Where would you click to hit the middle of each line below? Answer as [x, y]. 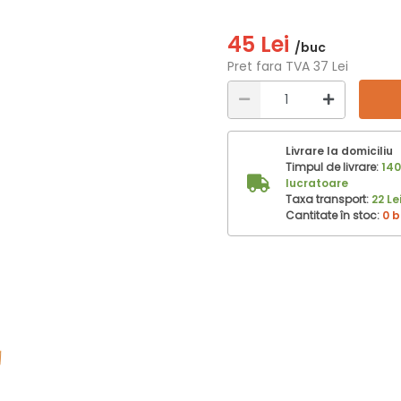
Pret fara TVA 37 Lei [288, 66]
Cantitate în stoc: [334, 215]
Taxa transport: [328, 199]
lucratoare [317, 183]
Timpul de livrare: [333, 167]
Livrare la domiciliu [339, 151]
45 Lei [261, 44]
